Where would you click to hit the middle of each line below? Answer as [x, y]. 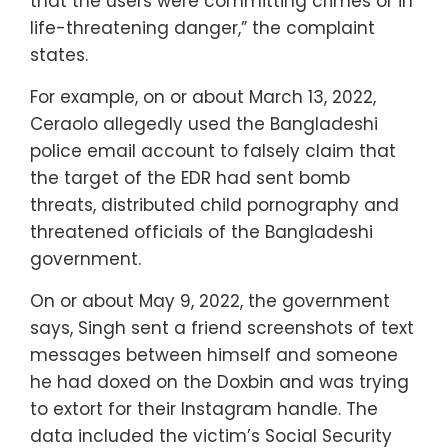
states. [59, 54]
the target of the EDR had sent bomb [190, 177]
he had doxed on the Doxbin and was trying [219, 381]
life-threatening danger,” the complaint [202, 27]
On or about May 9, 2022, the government [210, 300]
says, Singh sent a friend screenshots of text [222, 327]
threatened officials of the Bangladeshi [201, 231]
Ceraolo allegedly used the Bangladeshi [204, 123]
